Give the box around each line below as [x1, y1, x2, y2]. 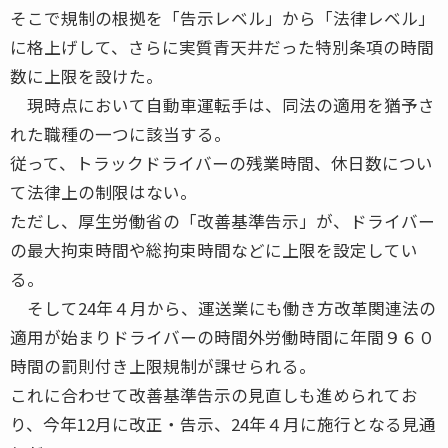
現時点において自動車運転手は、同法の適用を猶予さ [10, 92, 435, 117]
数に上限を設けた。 [10, 63, 163, 88]
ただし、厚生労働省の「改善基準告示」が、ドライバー [10, 208, 435, 233]
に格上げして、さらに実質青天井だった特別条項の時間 [10, 34, 434, 59]
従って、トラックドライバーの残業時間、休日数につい [10, 150, 433, 175]
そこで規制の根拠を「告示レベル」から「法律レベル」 [10, 5, 435, 30]
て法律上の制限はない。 [10, 179, 197, 204]
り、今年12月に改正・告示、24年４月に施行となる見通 [10, 411, 436, 436]
